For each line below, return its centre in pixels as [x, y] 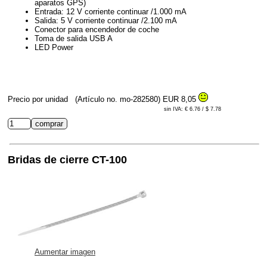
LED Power [54, 47]
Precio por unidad [39, 99]
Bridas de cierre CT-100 [67, 159]
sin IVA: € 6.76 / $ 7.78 [193, 109]
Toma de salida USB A [74, 38]
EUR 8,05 [181, 99]
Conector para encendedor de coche [97, 29]
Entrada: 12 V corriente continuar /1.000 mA [111, 11]
